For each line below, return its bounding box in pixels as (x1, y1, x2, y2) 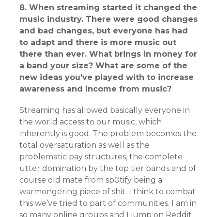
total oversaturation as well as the (19, 140, 150, 150)
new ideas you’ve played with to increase (19, 73, 194, 82)
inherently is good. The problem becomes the (19, 129, 197, 139)
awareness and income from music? (19, 84, 171, 94)
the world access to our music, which (19, 117, 162, 127)
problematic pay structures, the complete (19, 152, 183, 162)
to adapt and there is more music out (19, 38, 176, 47)
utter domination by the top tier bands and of (19, 164, 196, 173)
